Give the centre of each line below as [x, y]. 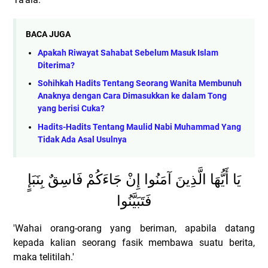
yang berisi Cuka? [71, 109]
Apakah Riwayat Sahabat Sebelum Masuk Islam [128, 53]
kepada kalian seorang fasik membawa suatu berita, [134, 243]
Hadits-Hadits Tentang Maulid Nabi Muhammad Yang [139, 127]
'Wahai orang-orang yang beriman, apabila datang [134, 229]
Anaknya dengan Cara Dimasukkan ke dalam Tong [132, 96]
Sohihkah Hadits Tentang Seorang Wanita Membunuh [140, 84]
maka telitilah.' [44, 257]
